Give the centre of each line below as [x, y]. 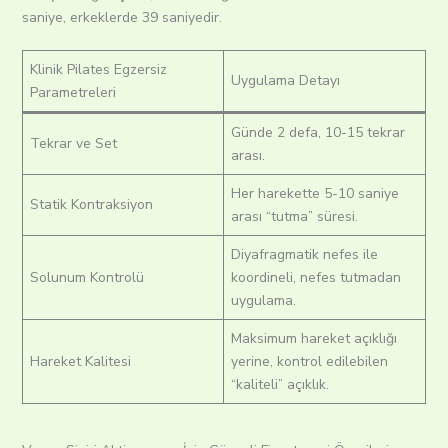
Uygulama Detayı [285, 81]
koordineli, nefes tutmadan [315, 278]
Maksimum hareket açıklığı [313, 339]
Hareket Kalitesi [80, 362]
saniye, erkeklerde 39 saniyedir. [127, 18]
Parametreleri [72, 93]
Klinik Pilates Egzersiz [98, 70]
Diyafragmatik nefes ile [304, 255]
